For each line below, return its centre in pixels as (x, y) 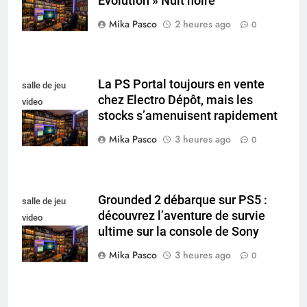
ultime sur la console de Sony (179, 232)
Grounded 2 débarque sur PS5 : (183, 200)
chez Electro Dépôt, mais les (175, 100)
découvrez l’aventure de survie (182, 216)
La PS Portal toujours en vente (181, 85)
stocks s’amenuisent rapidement (188, 116)
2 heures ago (203, 24)
